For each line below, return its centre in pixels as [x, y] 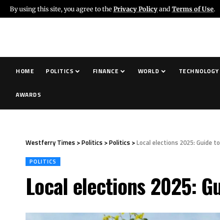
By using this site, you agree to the [62, 9]
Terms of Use [193, 9]
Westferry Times [50, 142]
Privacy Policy [136, 9]
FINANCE [106, 71]
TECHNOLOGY [199, 71]
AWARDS [28, 95]
